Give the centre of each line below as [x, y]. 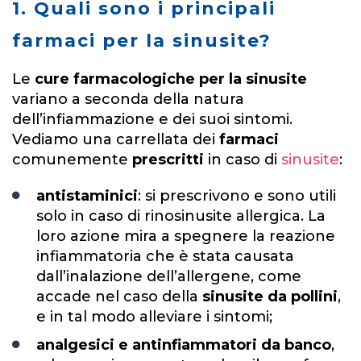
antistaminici [87, 195]
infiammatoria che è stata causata [165, 256]
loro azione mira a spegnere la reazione [186, 236]
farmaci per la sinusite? [142, 40]
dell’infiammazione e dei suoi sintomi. [152, 119]
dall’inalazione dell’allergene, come [169, 276]
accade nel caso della [117, 296]
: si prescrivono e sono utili [237, 195]
